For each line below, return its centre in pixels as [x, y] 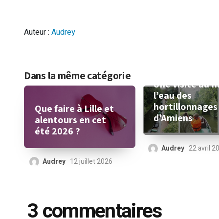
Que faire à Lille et [74, 109]
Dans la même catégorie [77, 75]
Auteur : [38, 32]
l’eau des [173, 96]
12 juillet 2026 [91, 162]
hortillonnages [186, 107]
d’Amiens [173, 118]
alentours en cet [70, 120]
